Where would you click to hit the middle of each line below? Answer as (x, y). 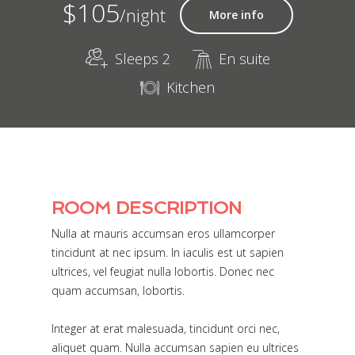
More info (236, 15)
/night (142, 15)
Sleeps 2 (142, 59)
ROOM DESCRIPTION (147, 208)
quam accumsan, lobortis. (118, 290)
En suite (244, 59)
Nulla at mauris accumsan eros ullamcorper (163, 233)
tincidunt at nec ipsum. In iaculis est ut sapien (168, 252)
